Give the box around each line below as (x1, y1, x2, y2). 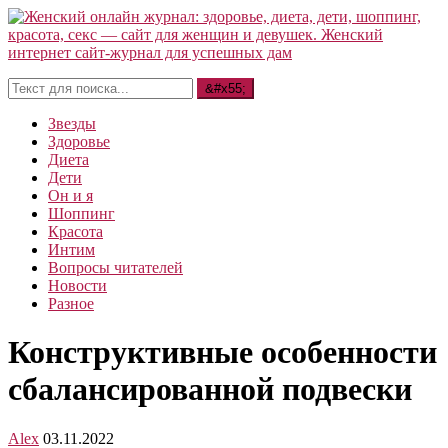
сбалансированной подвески (8, 371, 412, 408)
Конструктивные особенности (8, 334, 437, 371)
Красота (48, 223, 103, 240)
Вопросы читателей (48, 259, 183, 276)
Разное (48, 295, 94, 312)
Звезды (48, 115, 96, 132)
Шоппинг (48, 205, 115, 222)
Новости (48, 277, 107, 294)
